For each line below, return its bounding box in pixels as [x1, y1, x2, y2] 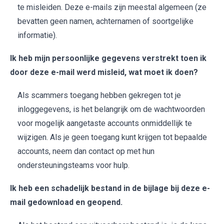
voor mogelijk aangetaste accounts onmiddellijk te [17, 118, 192, 128]
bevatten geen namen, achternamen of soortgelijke [17, 16, 193, 26]
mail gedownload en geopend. [10, 197, 122, 207]
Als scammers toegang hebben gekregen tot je [17, 90, 181, 100]
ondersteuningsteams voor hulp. [17, 160, 129, 170]
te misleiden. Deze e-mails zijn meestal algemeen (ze [17, 2, 206, 12]
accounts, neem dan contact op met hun [17, 146, 154, 156]
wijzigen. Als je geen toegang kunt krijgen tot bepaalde [17, 132, 207, 142]
